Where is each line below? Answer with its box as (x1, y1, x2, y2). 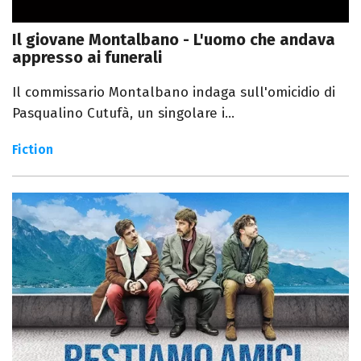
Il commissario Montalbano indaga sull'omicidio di (12, 83, 335, 101)
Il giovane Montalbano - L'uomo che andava (12, 29, 335, 49)
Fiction (12, 141, 53, 157)
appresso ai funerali (12, 47, 162, 67)
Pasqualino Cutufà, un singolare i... (12, 104, 234, 122)
